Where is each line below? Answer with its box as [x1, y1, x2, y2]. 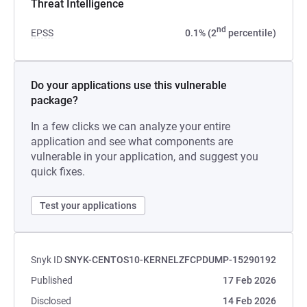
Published [31, 275, 73, 286]
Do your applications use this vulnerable [31, 79, 227, 92]
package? [31, 94, 78, 107]
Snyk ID [31, 254, 62, 265]
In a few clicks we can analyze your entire [31, 120, 230, 133]
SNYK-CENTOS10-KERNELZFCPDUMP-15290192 [64, 254, 276, 265]
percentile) [226, 27, 276, 38]
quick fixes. [31, 165, 85, 178]
